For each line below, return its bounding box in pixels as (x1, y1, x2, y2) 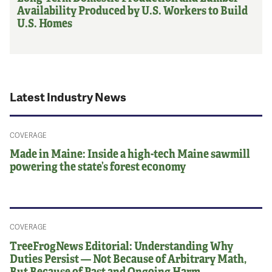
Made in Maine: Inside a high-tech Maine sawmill (10, 144, 251, 161)
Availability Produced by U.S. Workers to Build (17, 1, 248, 19)
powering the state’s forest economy (10, 157, 186, 174)
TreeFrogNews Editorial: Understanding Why (10, 236, 234, 254)
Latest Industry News (10, 88, 127, 105)
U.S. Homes (17, 14, 73, 32)
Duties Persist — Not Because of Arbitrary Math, (10, 249, 247, 267)
